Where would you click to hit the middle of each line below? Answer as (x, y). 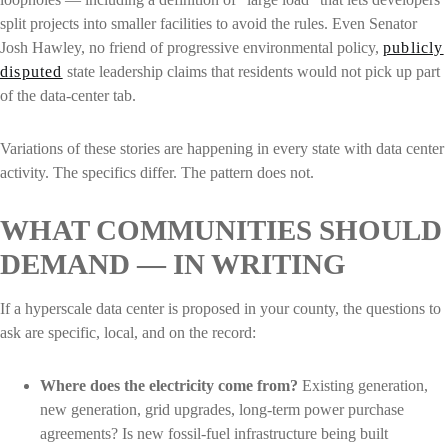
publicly (413, 47)
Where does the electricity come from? (169, 386)
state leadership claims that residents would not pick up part (251, 71)
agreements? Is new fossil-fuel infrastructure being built (214, 434)
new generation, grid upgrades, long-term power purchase (222, 410)
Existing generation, (363, 386)
